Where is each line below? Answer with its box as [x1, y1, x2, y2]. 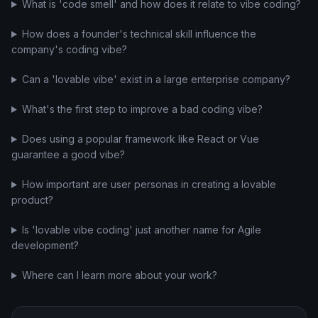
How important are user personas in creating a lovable [21, 178, 276, 190]
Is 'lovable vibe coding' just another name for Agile [21, 224, 261, 236]
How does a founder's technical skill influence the [21, 28, 256, 40]
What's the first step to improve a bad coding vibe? [21, 103, 263, 115]
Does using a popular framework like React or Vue [21, 133, 259, 145]
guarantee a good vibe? [11, 148, 125, 160]
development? [11, 239, 79, 251]
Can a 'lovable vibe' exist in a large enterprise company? [21, 73, 290, 85]
